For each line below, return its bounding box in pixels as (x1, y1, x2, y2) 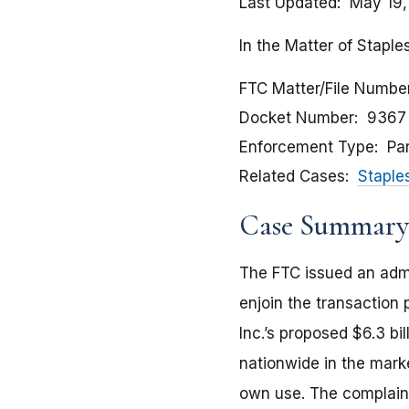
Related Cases (239, 167, 345, 186)
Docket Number (239, 109, 354, 128)
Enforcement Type (239, 138, 374, 157)
